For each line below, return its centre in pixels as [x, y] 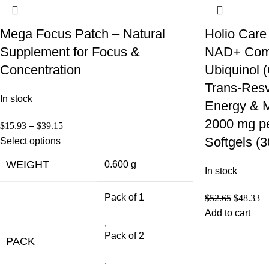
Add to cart [228, 213]
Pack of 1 [124, 197]
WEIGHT [28, 164]
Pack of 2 [124, 235]
